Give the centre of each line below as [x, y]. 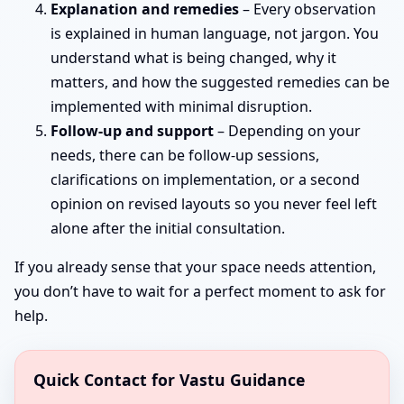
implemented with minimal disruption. [181, 106]
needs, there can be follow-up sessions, [185, 155]
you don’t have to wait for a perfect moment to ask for [200, 291]
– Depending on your [287, 130]
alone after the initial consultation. [168, 228]
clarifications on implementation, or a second [205, 179]
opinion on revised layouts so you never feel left [214, 203]
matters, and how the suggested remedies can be [220, 82]
